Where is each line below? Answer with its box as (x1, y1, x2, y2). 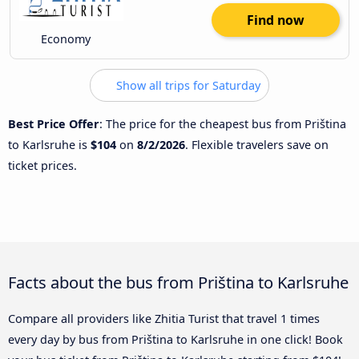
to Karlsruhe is (8, 136, 91, 152)
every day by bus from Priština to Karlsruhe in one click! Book (8, 332, 343, 348)
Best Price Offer (8, 115, 99, 131)
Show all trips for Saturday (113, 78, 260, 94)
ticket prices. (8, 157, 77, 173)
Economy (38, 31, 91, 47)
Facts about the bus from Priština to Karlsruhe (8, 271, 349, 294)
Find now (247, 11, 305, 30)
